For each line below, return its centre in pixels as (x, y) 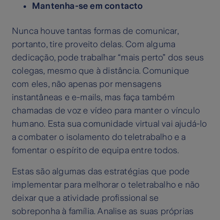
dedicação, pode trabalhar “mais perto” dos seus (108, 58)
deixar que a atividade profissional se (85, 198)
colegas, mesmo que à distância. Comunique (101, 71)
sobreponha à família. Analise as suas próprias (103, 211)
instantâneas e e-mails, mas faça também (93, 97)
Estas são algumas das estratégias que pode (101, 172)
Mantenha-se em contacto (88, 6)
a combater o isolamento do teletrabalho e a (99, 137)
